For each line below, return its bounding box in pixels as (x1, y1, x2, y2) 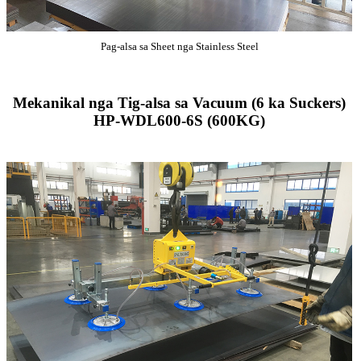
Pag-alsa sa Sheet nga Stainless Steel (100, 40, 259, 53)
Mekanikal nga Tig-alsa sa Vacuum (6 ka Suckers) (13, 94, 346, 112)
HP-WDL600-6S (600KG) (93, 112, 266, 130)
